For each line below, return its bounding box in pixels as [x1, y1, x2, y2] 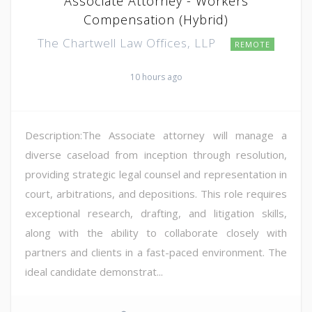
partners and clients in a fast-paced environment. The [25, 244, 287, 259]
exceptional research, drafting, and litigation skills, [25, 205, 287, 220]
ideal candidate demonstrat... [25, 264, 163, 279]
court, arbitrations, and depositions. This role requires [25, 186, 287, 201]
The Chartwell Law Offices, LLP [38, 34, 219, 51]
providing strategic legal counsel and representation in [25, 166, 287, 181]
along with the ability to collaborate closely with [25, 225, 287, 240]
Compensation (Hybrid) [84, 10, 228, 28]
